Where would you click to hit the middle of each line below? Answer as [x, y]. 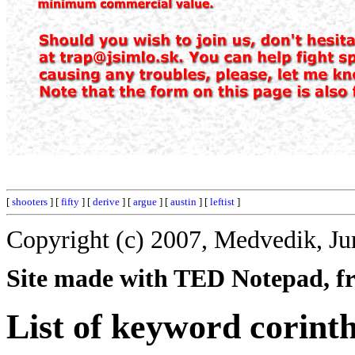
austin [183, 202]
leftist [222, 202]
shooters [30, 202]
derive [106, 202]
